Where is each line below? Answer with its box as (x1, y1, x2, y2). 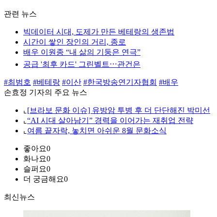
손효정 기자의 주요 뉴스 (4, 88, 87, 97)
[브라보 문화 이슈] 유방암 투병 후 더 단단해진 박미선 (27, 106, 210, 115)
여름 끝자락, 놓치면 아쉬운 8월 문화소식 (27, 126, 167, 135)
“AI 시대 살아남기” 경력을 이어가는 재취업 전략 (27, 116, 193, 125)
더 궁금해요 (23, 175, 64, 184)
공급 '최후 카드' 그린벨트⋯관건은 (23, 60, 140, 69)
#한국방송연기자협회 (83, 78, 157, 87)
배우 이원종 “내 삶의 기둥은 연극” (23, 48, 140, 57)
